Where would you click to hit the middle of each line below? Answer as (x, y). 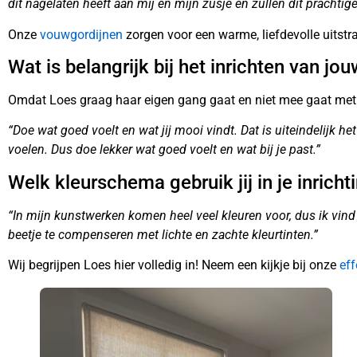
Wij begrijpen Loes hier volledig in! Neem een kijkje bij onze (174, 265)
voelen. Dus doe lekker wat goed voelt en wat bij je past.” (164, 150)
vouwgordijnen (83, 34)
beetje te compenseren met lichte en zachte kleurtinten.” (163, 234)
